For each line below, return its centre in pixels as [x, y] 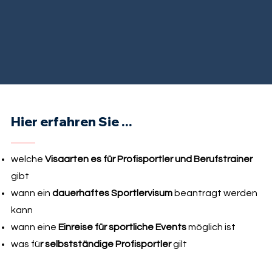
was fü [25, 244]
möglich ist [211, 227]
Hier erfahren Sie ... [71, 121]
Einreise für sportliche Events [122, 227]
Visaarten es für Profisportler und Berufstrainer [148, 159]
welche [28, 159]
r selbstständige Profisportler [105, 244]
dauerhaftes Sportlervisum [112, 193]
